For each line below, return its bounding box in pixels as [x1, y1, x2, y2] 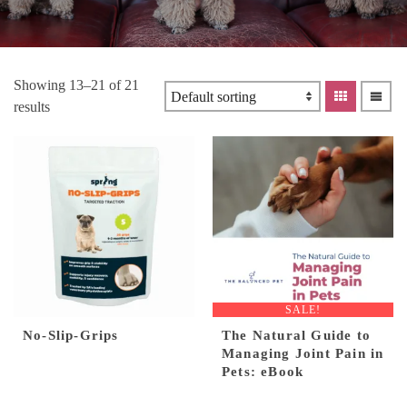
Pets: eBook [222, 364, 304, 379]
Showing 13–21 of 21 [14, 77, 139, 93]
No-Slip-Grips [23, 328, 119, 342]
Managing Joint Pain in [222, 346, 384, 361]
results [14, 99, 50, 114]
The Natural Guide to [222, 328, 371, 342]
